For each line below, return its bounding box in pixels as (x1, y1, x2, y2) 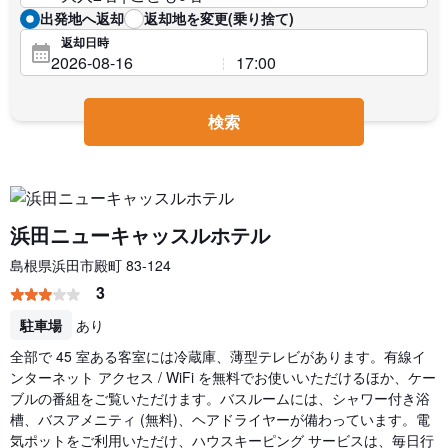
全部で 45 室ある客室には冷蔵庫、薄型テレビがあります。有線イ (10, 346, 426, 366)
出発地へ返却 (40, 8, 124, 28)
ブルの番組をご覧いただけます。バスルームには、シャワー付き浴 (10, 388, 430, 408)
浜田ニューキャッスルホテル (10, 220, 270, 249)
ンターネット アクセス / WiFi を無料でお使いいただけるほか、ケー (10, 367, 436, 387)
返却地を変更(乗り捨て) (144, 8, 294, 28)
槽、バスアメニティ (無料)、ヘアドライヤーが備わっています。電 (10, 409, 430, 429)
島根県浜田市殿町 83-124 (10, 255, 171, 275)
